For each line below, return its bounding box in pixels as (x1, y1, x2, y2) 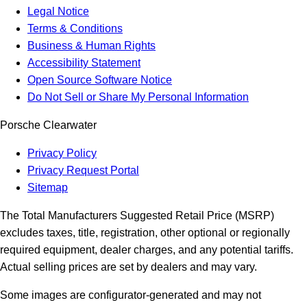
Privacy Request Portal (27, 164, 139, 177)
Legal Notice (27, 5, 89, 18)
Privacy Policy (27, 147, 97, 160)
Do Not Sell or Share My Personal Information (27, 91, 249, 103)
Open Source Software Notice (27, 74, 172, 86)
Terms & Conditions (27, 23, 123, 35)
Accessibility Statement (27, 57, 140, 69)
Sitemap (27, 182, 68, 194)
